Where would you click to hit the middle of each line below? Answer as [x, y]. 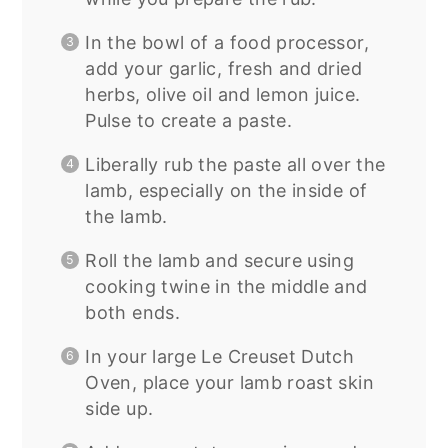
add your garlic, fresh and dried [223, 69]
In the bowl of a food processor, [227, 43]
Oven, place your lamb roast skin [229, 383]
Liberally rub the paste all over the [235, 165]
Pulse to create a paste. [189, 121]
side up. [119, 409]
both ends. [132, 313]
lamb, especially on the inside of [226, 191]
